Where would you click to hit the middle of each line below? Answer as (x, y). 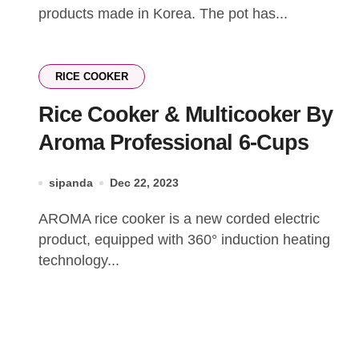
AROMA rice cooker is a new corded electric (43, 219)
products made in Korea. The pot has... (163, 14)
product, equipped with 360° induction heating (184, 240)
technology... (79, 260)
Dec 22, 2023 (144, 183)
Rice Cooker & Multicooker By (186, 115)
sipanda (71, 183)
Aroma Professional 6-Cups (173, 143)
